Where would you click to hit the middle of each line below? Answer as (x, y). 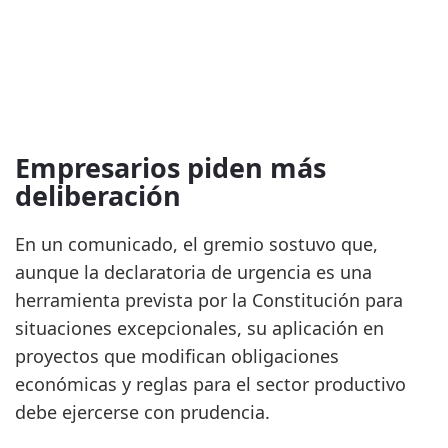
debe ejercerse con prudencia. (142, 412)
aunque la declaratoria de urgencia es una (193, 272)
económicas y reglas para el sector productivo (210, 384)
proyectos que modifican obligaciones (177, 356)
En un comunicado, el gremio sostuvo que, (196, 244)
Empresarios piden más (170, 168)
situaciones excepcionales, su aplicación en (199, 328)
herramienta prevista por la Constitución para (209, 300)
